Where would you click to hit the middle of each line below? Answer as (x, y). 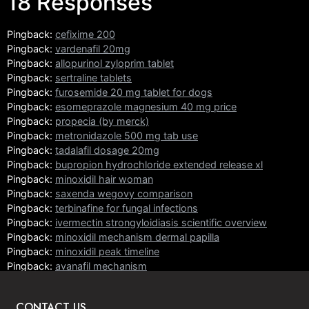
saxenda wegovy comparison (124, 194)
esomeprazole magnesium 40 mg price (146, 107)
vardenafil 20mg (93, 49)
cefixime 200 (85, 34)
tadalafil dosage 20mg (107, 150)
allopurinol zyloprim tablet (114, 63)
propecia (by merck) (102, 121)
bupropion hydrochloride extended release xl (159, 165)
